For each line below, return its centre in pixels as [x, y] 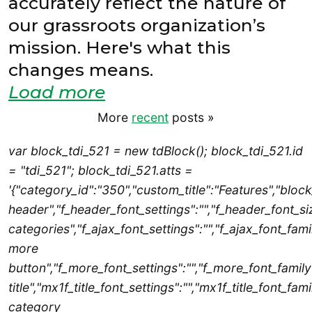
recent [150, 118]
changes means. [154, 69]
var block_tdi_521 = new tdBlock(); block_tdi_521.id [156, 150]
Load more [57, 92]
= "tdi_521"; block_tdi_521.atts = [101, 170]
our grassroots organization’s [137, 25]
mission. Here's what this [119, 47]
